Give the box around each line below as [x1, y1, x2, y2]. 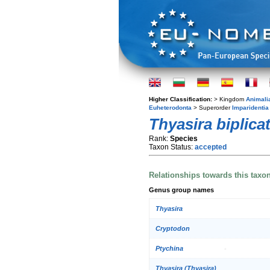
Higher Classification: [149, 96, 214, 102]
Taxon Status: [149, 143, 195, 151]
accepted [195, 143, 227, 151]
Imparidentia [232, 104, 269, 111]
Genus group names [149, 186, 214, 193]
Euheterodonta [149, 104, 192, 111]
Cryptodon [155, 225, 190, 233]
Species [170, 134, 198, 143]
